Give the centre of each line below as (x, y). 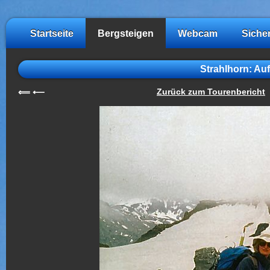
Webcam (198, 33)
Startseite (52, 33)
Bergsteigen (126, 33)
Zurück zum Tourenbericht (211, 92)
